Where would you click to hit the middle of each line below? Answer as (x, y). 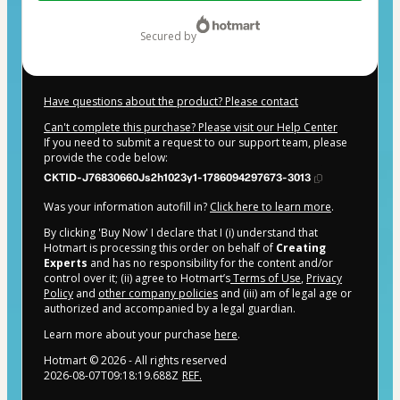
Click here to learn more (271, 207)
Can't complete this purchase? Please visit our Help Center (191, 128)
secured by (171, 37)
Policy (58, 294)
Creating (301, 248)
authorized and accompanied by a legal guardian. (170, 309)
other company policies (158, 294)
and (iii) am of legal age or (285, 294)
